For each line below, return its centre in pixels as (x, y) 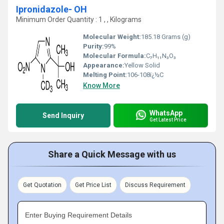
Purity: (93, 46)
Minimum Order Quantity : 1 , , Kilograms (79, 19)
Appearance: (104, 65)
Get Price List (93, 185)
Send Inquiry (63, 115)
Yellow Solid (142, 65)
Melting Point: (105, 75)
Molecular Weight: (112, 37)
